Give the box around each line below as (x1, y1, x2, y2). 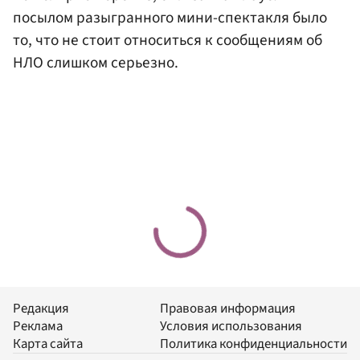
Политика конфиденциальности (160, 333, 347, 354)
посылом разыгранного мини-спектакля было (13, 6, 327, 30)
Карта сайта (13, 333, 83, 354)
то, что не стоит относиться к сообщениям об (13, 29, 322, 52)
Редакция (13, 298, 69, 318)
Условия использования (160, 316, 302, 336)
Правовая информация (160, 298, 296, 318)
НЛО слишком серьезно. (13, 51, 178, 75)
